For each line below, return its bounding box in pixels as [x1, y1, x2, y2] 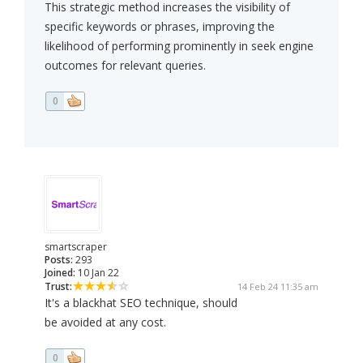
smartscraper [45, 240, 107, 254]
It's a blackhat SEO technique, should [45, 295, 237, 311]
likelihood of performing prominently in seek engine [45, 38, 314, 54]
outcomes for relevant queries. [45, 58, 206, 74]
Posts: [45, 253, 73, 267]
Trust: [45, 280, 72, 294]
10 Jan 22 [75, 266, 119, 280]
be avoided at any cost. [45, 314, 166, 331]
